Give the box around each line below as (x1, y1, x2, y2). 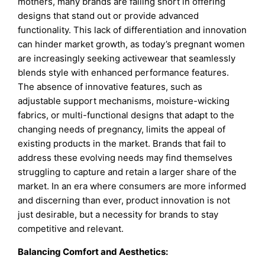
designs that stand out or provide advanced (18, 10, 199, 22)
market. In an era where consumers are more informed (18, 180, 247, 192)
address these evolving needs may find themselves (18, 152, 233, 164)
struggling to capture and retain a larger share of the (18, 166, 237, 178)
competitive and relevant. (18, 223, 124, 235)
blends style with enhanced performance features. (18, 67, 230, 79)
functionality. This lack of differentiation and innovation (18, 24, 247, 36)
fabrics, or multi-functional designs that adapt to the (18, 109, 235, 121)
